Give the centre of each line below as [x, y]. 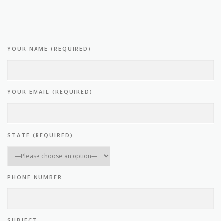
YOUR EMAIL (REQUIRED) [50, 92]
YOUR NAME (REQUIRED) [49, 49]
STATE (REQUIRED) [40, 135]
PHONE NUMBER [35, 177]
